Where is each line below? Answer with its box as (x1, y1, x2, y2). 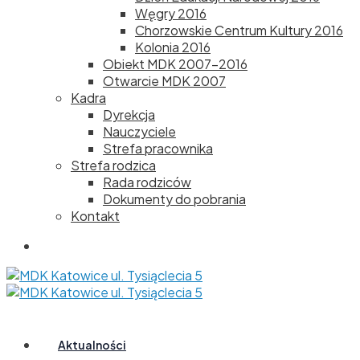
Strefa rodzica (71, 157, 156, 174)
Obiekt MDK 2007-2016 (103, 55, 247, 72)
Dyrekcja (103, 106, 155, 123)
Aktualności (58, 337, 126, 352)
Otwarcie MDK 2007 (103, 72, 226, 89)
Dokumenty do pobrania (103, 190, 246, 207)
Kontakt (71, 207, 120, 224)
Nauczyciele (103, 123, 176, 140)
